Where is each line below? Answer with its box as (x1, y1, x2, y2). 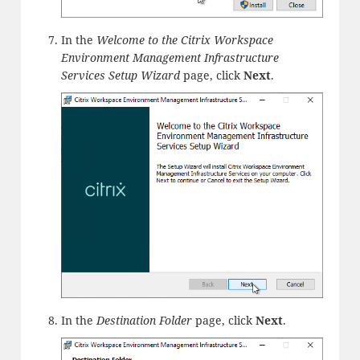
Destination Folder (96, 312, 192, 328)
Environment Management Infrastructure (60, 49, 279, 65)
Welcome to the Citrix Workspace (96, 31, 273, 47)
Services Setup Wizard (60, 67, 180, 83)
